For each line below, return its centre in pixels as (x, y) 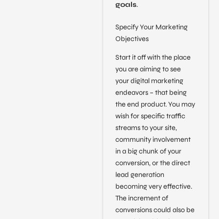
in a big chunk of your (148, 152)
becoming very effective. (153, 187)
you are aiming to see (148, 69)
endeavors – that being (151, 93)
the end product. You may (155, 105)
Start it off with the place (153, 58)
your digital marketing (149, 81)
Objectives (132, 39)
